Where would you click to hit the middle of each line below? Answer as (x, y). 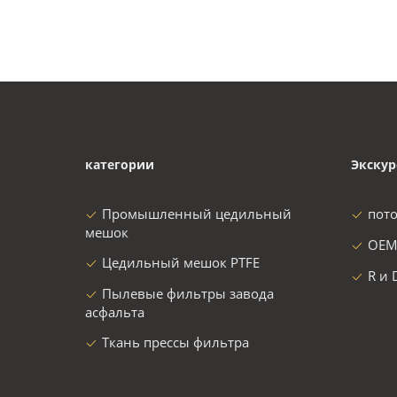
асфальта (115, 312)
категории (120, 164)
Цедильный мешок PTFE (181, 262)
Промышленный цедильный (197, 214)
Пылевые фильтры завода (188, 293)
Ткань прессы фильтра (175, 342)
